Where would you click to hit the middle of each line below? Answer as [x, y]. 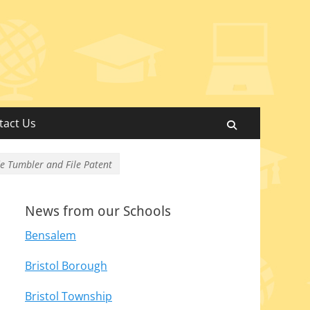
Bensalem [51, 235]
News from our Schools [98, 211]
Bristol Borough [66, 266]
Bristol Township [69, 296]
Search [257, 124]
